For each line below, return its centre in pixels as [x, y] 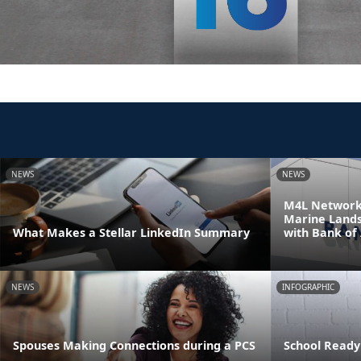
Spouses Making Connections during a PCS [134, 345]
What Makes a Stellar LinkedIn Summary [131, 232]
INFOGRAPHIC [308, 286]
